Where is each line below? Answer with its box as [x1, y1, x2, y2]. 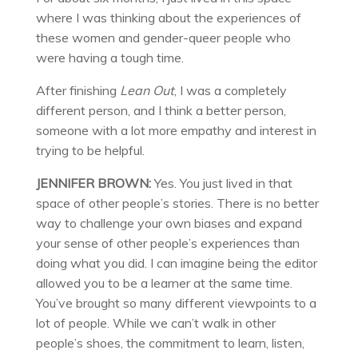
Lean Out [119, 82, 174, 98]
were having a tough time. [35, 49, 184, 66]
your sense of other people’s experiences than [35, 234, 300, 251]
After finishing [35, 82, 120, 98]
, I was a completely [173, 82, 287, 98]
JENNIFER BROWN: [35, 174, 151, 191]
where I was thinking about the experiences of [35, 9, 301, 26]
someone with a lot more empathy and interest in [35, 121, 316, 138]
